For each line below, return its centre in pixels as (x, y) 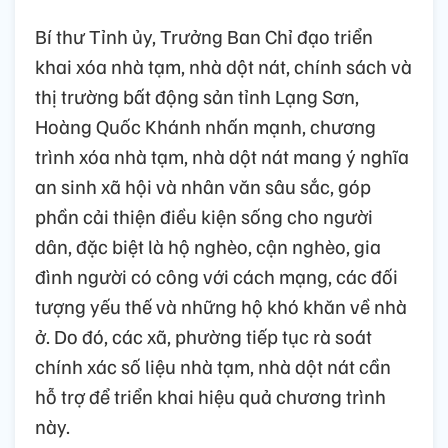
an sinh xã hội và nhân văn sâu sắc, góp (203, 185)
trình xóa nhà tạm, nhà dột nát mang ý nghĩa (222, 155)
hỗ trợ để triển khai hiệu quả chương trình (210, 395)
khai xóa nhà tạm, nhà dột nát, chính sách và (223, 65)
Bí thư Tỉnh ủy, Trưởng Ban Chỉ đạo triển (204, 35)
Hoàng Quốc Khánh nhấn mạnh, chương (205, 125)
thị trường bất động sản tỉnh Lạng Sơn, (197, 95)
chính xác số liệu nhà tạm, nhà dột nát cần (213, 365)
